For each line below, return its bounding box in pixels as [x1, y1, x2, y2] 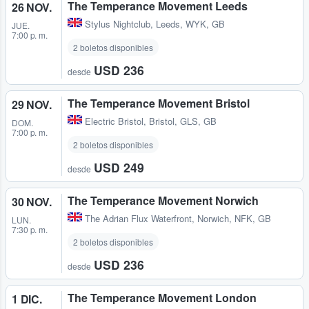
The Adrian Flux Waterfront [85, 212, 192, 226]
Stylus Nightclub [85, 17, 150, 30]
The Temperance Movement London [68, 290, 257, 306]
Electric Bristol [85, 114, 143, 128]
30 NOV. [12, 193, 52, 210]
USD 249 [94, 158, 144, 176]
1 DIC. [12, 291, 42, 308]
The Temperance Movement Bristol [68, 94, 250, 111]
